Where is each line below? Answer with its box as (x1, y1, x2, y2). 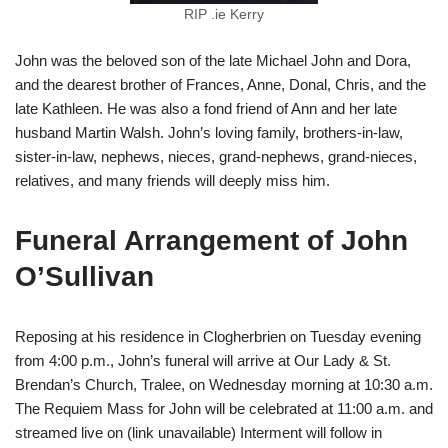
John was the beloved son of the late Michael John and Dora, (15, 52, 411, 70)
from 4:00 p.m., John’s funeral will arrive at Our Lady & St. (15, 352, 391, 370)
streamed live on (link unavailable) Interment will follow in (15, 424, 382, 442)
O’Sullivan (15, 261, 154, 293)
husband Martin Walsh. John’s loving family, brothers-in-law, (15, 124, 403, 142)
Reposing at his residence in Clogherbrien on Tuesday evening (15, 328, 421, 346)
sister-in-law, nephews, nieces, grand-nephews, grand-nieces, (15, 148, 417, 166)
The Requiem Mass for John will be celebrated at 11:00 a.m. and (15, 400, 433, 418)
